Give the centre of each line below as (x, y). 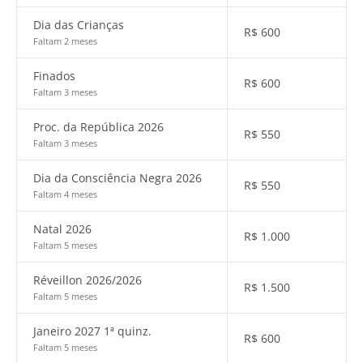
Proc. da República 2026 (98, 127)
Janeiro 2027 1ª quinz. (92, 331)
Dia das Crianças (79, 25)
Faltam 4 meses (65, 194)
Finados (54, 76)
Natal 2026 (62, 229)
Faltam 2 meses (65, 41)
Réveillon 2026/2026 (88, 280)
